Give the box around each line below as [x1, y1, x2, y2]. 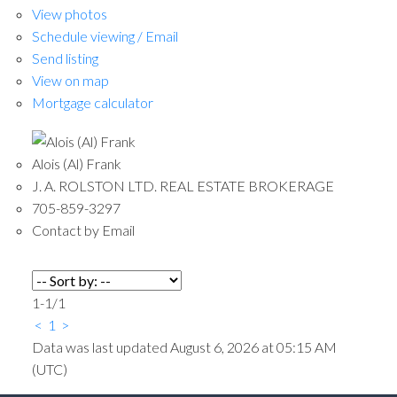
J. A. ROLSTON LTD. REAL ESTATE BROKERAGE [31, 176, 334, 194]
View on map [31, 72, 109, 90]
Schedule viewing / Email [31, 27, 178, 45]
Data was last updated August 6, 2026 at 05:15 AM [31, 338, 337, 355]
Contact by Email [31, 221, 135, 238]
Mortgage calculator [31, 94, 153, 112]
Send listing [31, 50, 98, 67]
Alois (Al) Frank [31, 154, 121, 172]
